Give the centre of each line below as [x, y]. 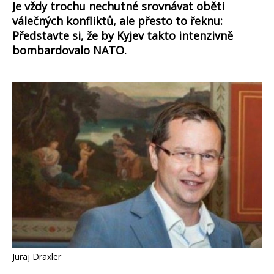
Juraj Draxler [37, 256]
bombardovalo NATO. [69, 50]
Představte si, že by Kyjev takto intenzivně [123, 36]
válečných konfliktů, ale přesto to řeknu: [117, 21]
